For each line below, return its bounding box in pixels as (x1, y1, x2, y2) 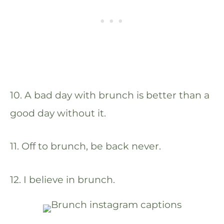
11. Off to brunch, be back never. (10, 140, 161, 152)
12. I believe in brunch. (10, 173, 115, 185)
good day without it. (10, 106, 106, 119)
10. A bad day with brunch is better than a (10, 88, 209, 101)
